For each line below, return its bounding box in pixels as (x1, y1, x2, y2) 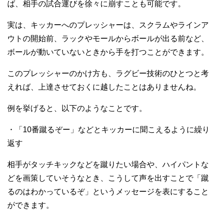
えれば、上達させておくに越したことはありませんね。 (7, 83, 201, 92)
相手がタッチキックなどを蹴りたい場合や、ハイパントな (7, 160, 209, 169)
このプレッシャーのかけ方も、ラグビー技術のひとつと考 (7, 69, 209, 78)
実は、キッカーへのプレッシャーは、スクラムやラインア (7, 21, 209, 30)
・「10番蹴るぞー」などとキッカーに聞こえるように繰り (7, 125, 210, 134)
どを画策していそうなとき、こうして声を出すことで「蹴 (7, 174, 209, 183)
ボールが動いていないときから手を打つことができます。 (7, 48, 209, 57)
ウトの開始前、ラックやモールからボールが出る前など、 (7, 34, 209, 43)
